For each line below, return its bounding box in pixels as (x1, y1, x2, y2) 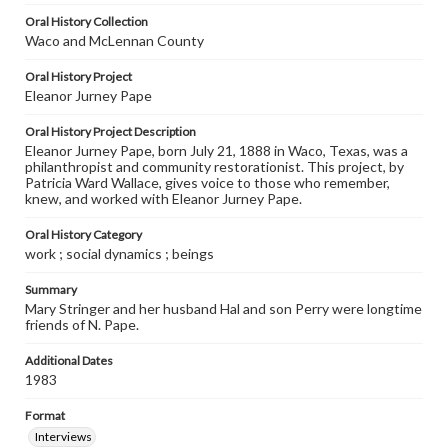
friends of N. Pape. (25, 316, 139, 333)
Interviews (35, 429, 92, 444)
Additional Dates (25, 353, 113, 368)
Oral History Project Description (25, 124, 196, 139)
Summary (25, 282, 77, 297)
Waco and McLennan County (25, 32, 204, 49)
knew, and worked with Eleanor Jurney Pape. (25, 190, 302, 207)
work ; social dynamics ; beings (25, 245, 214, 262)
